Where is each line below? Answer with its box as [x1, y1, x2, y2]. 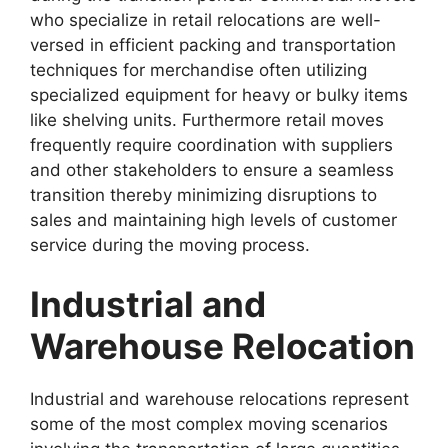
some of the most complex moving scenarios [30, 414, 388, 435]
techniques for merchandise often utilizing [30, 59, 367, 80]
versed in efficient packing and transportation [30, 34, 396, 55]
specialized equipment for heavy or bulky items [30, 84, 408, 105]
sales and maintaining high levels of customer [30, 209, 397, 230]
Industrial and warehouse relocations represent [30, 389, 409, 410]
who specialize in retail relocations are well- [30, 9, 381, 30]
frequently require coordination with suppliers [30, 134, 393, 155]
